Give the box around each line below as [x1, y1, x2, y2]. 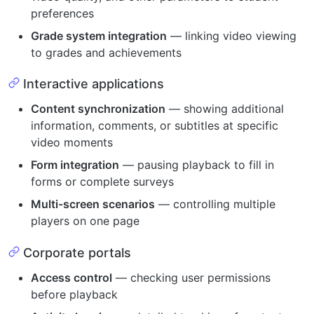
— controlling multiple [155, 197, 275, 211]
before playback [31, 287, 118, 301]
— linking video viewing [167, 28, 296, 43]
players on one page [31, 214, 139, 228]
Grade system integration [31, 28, 167, 43]
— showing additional [165, 102, 284, 116]
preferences [31, 6, 94, 20]
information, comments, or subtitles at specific [31, 118, 278, 132]
